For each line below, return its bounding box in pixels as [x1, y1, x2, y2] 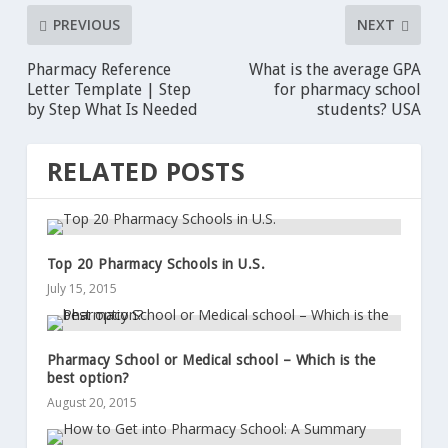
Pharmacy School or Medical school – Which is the [46, 351, 376, 368]
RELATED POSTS [46, 153, 246, 188]
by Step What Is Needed [26, 99, 198, 119]
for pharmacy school [274, 79, 422, 99]
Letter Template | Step [26, 79, 191, 99]
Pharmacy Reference [26, 59, 171, 79]
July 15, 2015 [46, 279, 117, 297]
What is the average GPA [249, 59, 422, 79]
